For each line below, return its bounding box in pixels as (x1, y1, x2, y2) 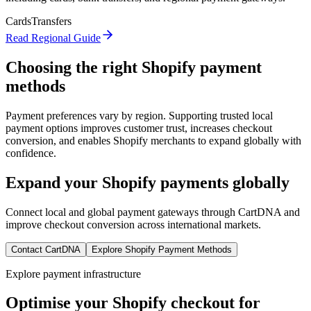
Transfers (31, 15, 72, 27)
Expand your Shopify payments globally (6, 173, 289, 192)
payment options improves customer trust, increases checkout (6, 121, 272, 134)
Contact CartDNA (11, 244, 81, 255)
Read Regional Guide (6, 31, 101, 44)
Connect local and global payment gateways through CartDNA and (6, 205, 300, 218)
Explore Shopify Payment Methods (92, 244, 232, 255)
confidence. (6, 146, 56, 159)
